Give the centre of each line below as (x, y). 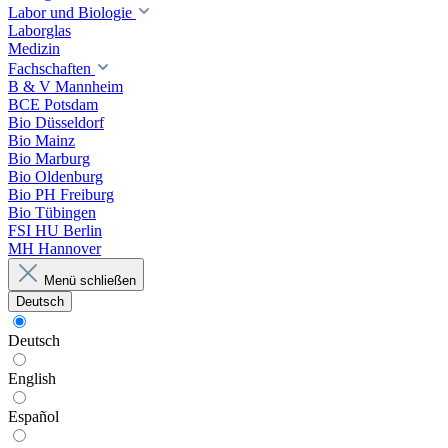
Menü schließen (90, 280)
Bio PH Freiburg (61, 194)
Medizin (34, 48)
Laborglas (39, 30)
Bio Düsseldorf (56, 122)
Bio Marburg (49, 158)
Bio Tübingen (52, 212)
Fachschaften (51, 68)
